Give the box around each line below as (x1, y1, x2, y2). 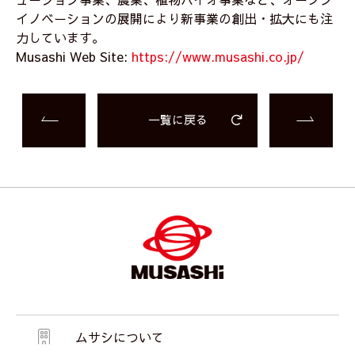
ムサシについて (75, 328, 164, 346)
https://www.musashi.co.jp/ (132, 47, 304, 65)
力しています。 (16, 28, 105, 46)
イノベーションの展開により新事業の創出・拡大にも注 (16, 9, 333, 27)
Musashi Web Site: (16, 47, 132, 65)
